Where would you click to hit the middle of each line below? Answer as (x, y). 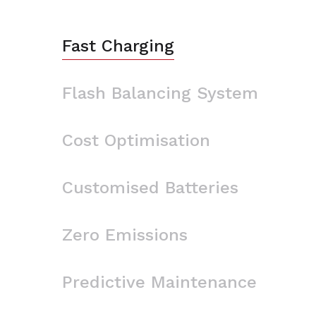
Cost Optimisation (136, 140)
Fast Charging (118, 45)
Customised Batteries (150, 187)
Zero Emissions (125, 235)
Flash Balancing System (160, 93)
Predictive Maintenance (159, 282)
